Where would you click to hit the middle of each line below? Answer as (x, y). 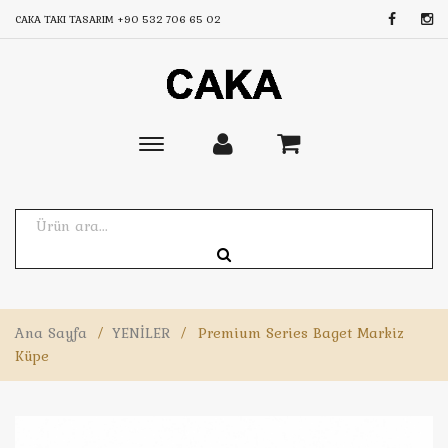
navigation (188, 193)
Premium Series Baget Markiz (301, 333)
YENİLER (141, 333)
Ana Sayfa (51, 333)
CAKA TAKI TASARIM (66, 19)
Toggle (173, 147)
